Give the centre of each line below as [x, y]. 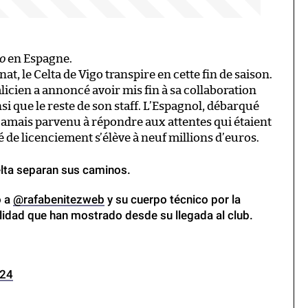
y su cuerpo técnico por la [173, 200]
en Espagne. [39, 59]
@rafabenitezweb [59, 200]
